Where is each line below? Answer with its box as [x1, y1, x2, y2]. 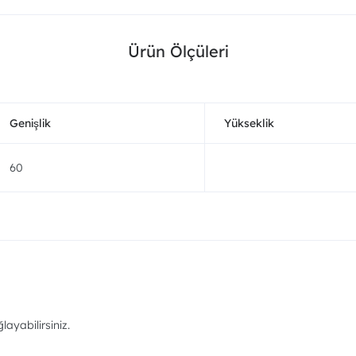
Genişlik [10, 116, 51, 130]
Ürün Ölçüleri [127, 41, 229, 61]
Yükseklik [224, 116, 274, 130]
